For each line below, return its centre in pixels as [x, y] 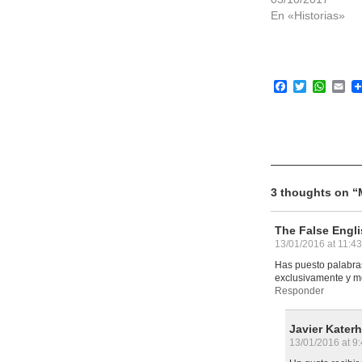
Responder [299, 291]
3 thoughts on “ [314, 192]
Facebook [316, 86]
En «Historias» [308, 15]
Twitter [325, 86]
